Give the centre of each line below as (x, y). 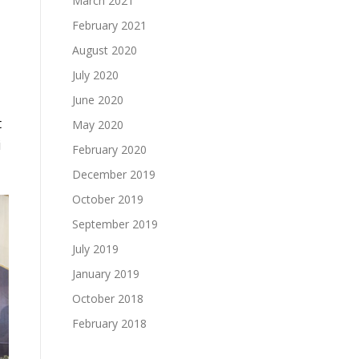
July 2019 (95, 248)
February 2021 (109, 25)
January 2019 (106, 273)
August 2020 (105, 50)
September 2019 (115, 224)
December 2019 (114, 174)
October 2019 (108, 199)
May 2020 (98, 124)
